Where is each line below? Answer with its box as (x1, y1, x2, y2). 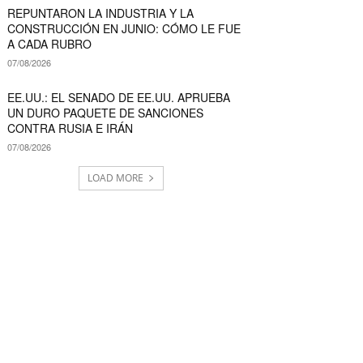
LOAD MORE (87, 170, 143, 185)
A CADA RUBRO (6, 35, 92, 52)
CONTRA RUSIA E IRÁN (6, 119, 133, 136)
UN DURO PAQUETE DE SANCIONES (6, 104, 203, 121)
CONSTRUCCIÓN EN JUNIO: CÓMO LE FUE (6, 19, 241, 36)
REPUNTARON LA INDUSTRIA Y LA (6, 4, 194, 21)
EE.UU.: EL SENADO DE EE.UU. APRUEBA (6, 88, 230, 105)
